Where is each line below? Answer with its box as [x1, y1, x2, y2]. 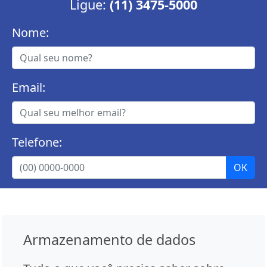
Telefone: [12, 134, 62, 151]
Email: [12, 79, 45, 96]
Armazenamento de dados [23, 230, 195, 250]
